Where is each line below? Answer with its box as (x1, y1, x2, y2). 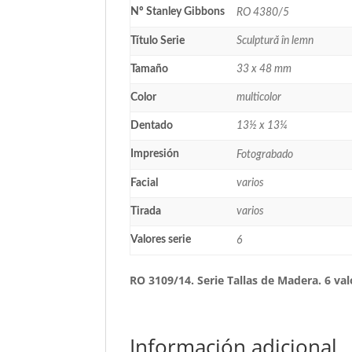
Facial (130, 177, 159, 189)
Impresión (130, 148, 180, 159)
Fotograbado (236, 148, 294, 160)
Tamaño (130, 63, 169, 75)
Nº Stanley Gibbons (130, 5, 225, 17)
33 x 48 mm (236, 63, 292, 75)
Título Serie (130, 35, 185, 46)
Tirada (130, 205, 162, 217)
